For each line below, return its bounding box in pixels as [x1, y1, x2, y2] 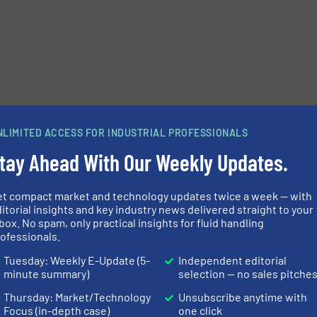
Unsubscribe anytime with [178, 290, 308, 304]
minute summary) [4, 266, 90, 280]
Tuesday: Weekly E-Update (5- [4, 253, 151, 267]
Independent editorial [178, 253, 287, 267]
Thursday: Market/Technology [4, 290, 151, 304]
